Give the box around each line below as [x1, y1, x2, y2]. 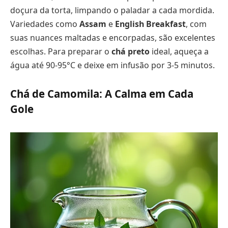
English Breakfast [115, 18, 186, 30]
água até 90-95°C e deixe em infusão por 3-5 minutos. [10, 59, 215, 71]
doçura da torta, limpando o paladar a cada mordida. [10, 4, 214, 16]
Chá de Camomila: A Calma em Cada [10, 87, 193, 101]
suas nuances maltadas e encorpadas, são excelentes [10, 32, 215, 43]
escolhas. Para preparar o [10, 45, 111, 57]
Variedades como [10, 18, 79, 30]
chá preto [111, 45, 150, 57]
